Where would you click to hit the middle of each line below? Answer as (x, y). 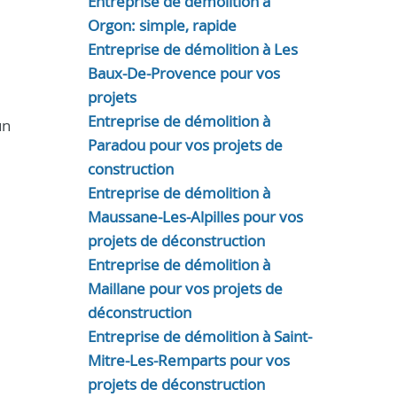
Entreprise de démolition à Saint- (199, 336)
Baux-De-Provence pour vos (183, 73)
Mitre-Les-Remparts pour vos (188, 360)
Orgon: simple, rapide (162, 25)
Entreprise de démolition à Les (192, 49)
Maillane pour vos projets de (185, 288)
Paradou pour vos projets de (185, 145)
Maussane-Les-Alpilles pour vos (195, 217)
